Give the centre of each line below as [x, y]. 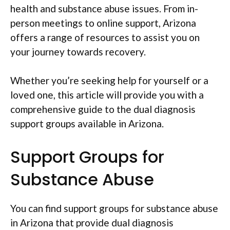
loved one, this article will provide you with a [107, 95]
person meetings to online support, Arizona [103, 23]
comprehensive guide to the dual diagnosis [103, 109]
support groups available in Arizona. [87, 123]
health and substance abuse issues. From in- [104, 8]
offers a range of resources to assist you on [105, 37]
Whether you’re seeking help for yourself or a [109, 80]
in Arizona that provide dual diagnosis [92, 222]
